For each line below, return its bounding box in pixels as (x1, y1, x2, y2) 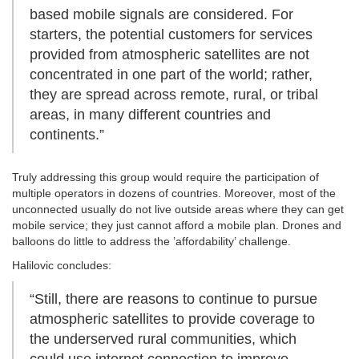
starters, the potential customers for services (30, 26, 313, 43)
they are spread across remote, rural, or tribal (30, 87, 318, 103)
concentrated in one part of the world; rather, (30, 67, 313, 83)
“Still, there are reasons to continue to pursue (30, 291, 317, 308)
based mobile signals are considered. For (30, 6, 293, 23)
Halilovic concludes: (12, 259, 111, 272)
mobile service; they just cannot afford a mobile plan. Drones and (12, 219, 341, 232)
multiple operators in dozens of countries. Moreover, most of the (12, 187, 336, 200)
